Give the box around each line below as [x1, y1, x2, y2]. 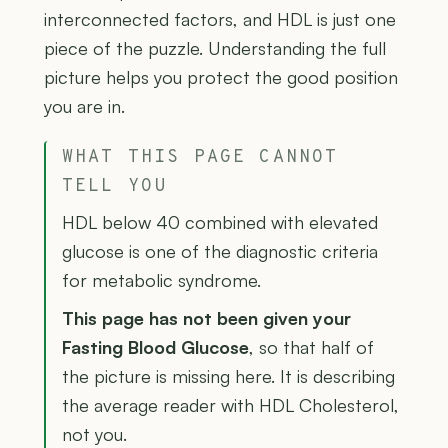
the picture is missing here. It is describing [62, 365, 395, 388]
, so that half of [249, 336, 374, 359]
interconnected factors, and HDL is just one [44, 8, 396, 31]
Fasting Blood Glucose [62, 336, 249, 359]
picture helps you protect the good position [44, 66, 398, 89]
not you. [62, 423, 127, 446]
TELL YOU [62, 175, 168, 199]
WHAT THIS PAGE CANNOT [62, 146, 339, 170]
